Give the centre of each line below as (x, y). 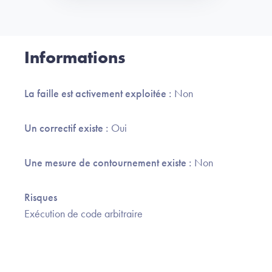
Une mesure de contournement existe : (109, 163)
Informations (75, 58)
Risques (41, 197)
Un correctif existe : (68, 128)
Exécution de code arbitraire (83, 214)
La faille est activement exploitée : (99, 93)
